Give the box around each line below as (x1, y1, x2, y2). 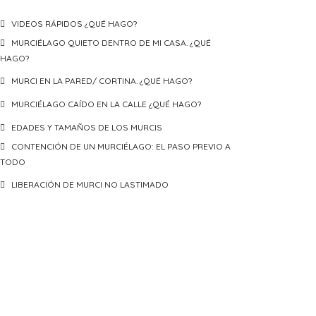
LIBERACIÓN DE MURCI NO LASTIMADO (11, 179, 169, 190)
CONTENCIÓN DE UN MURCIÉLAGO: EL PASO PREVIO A (11, 141, 231, 152)
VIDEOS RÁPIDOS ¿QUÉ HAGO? (11, 18, 137, 29)
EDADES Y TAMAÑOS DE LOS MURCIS (11, 122, 162, 133)
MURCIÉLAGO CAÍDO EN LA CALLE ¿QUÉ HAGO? (11, 99, 201, 109)
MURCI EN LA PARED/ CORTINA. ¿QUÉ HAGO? (11, 75, 192, 86)
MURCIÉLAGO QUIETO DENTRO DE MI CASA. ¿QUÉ (11, 37, 211, 48)
